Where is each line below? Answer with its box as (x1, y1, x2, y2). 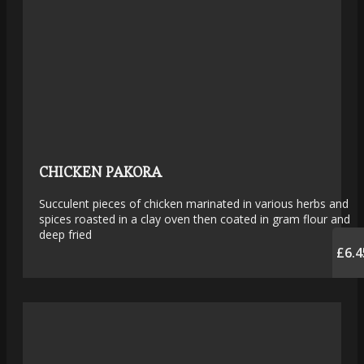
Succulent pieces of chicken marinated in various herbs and (39, 196, 349, 212)
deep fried (39, 227, 92, 243)
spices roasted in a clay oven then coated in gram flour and (39, 211, 350, 227)
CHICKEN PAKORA (39, 162, 162, 182)
